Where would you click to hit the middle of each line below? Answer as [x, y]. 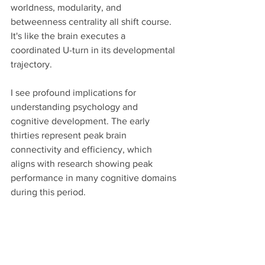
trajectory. [31, 64]
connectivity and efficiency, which [83, 150]
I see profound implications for [75, 93]
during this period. [48, 192]
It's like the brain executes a [69, 36]
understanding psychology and [75, 107]
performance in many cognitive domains [95, 178]
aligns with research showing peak [83, 164]
